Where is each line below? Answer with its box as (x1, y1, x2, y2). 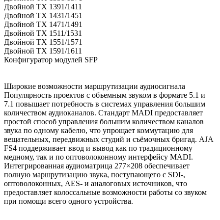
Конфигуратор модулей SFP (4, 55, 98, 64)
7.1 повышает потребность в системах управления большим (4, 99, 205, 108)
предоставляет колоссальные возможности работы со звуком (4, 188, 207, 196)
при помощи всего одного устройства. (4, 196, 133, 205)
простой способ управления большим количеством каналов (4, 117, 204, 126)
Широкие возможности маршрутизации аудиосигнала (4, 82, 185, 90)
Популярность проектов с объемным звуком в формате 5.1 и (4, 90, 205, 99)
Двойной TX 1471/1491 (4, 20, 82, 28)
